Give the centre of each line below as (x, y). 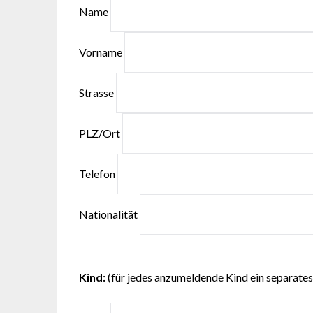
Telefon (99, 174)
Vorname (102, 52)
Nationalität (110, 214)
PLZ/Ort (101, 133)
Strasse (98, 93)
